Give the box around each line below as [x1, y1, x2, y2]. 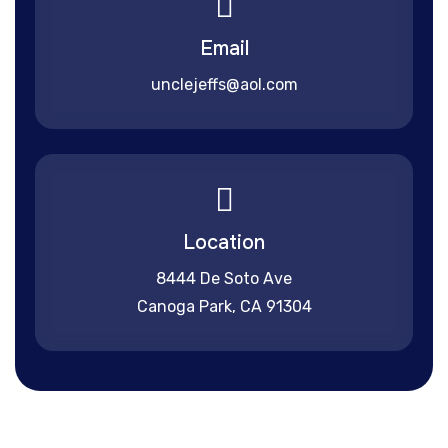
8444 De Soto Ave [156, 269, 292, 288]
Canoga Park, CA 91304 [136, 297, 312, 316]
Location [183, 230, 265, 255]
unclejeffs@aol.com [150, 75, 298, 94]
